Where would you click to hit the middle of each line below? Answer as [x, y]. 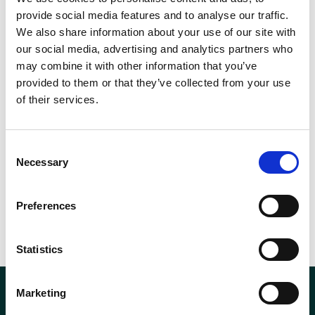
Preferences [46, 206]
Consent [25, 148]
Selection [26, 165]
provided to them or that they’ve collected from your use [153, 83]
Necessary [42, 162]
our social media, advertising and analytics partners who [154, 49]
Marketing [41, 293]
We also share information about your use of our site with [156, 32]
